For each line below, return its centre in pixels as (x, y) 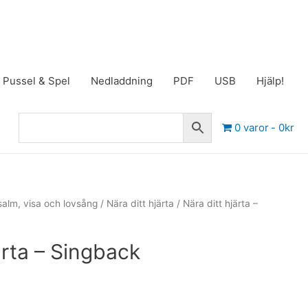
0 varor (251, 127)
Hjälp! (270, 81)
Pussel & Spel (36, 81)
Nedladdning (122, 81)
